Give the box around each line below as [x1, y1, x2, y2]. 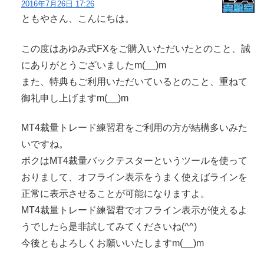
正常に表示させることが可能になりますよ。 [21, 189, 210, 199]
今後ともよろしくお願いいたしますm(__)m [21, 238, 204, 249]
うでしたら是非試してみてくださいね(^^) [21, 222, 197, 232]
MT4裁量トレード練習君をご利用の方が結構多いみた [21, 123, 247, 133]
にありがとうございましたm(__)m [21, 60, 166, 70]
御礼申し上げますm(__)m [21, 93, 128, 103]
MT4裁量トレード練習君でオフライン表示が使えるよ [21, 205, 247, 216]
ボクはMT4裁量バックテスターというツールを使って [21, 156, 247, 166]
